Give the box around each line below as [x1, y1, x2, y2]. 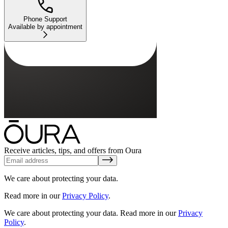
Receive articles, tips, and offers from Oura [4, 146, 141, 155]
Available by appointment [8, 23, 82, 31]
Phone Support [23, 15, 67, 23]
